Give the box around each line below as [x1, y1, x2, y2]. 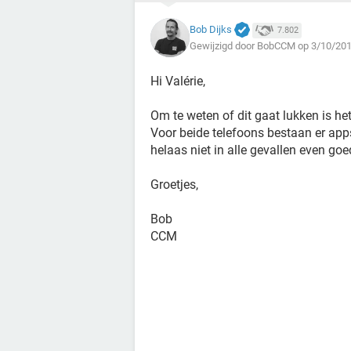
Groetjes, [150, 177, 198, 192]
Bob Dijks [190, 23, 232, 35]
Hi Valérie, [150, 74, 205, 89]
